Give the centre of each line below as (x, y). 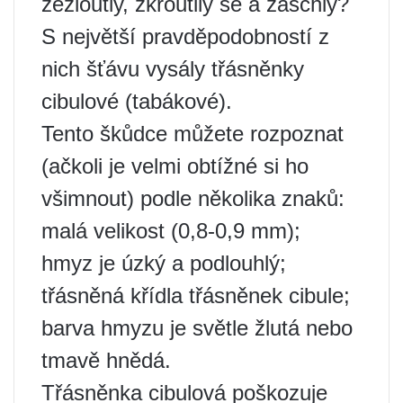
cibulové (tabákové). (137, 102)
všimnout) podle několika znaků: (193, 199)
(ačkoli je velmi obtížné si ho (175, 166)
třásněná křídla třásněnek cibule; (196, 296)
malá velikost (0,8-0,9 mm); (171, 231)
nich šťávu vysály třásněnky (173, 69)
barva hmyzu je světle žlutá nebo (197, 328)
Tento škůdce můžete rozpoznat (193, 134)
